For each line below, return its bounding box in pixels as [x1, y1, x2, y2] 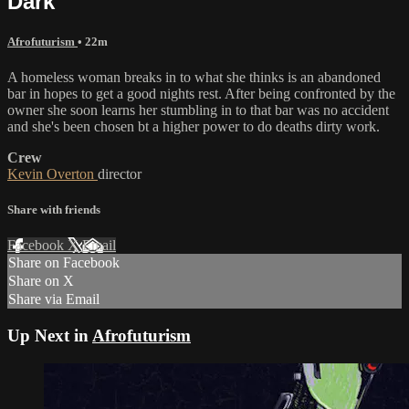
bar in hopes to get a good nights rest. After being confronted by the [7, 85, 395, 101]
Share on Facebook [8, 255, 120, 271]
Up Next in [7, 326, 92, 345]
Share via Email [8, 291, 100, 308]
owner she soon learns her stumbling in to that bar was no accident [7, 101, 389, 118]
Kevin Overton [7, 165, 98, 182]
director [98, 165, 142, 182]
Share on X [8, 273, 74, 289]
